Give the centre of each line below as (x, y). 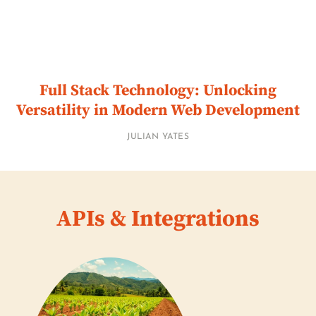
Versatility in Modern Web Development (158, 111)
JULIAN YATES (158, 137)
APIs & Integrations (158, 220)
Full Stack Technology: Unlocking (158, 91)
